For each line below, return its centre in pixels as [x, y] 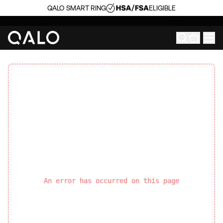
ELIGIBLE [163, 8]
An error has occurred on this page [111, 181]
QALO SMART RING [76, 8]
